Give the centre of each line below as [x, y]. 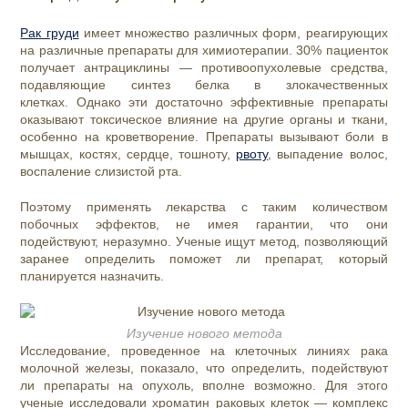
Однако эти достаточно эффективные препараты [232, 102]
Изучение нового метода [204, 334]
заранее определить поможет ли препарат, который [204, 259]
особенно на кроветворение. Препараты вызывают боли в [204, 137]
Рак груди [50, 33]
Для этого [356, 386]
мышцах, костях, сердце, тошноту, [128, 154]
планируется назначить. [92, 276]
